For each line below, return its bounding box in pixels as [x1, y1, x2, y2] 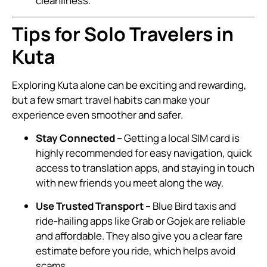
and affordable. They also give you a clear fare [36, 229, 243, 243]
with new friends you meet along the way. [36, 175, 223, 190]
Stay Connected [36, 131, 115, 145]
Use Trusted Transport [36, 199, 144, 213]
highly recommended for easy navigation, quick [36, 145, 252, 160]
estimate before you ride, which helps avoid [36, 244, 235, 258]
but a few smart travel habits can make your [12, 92, 210, 107]
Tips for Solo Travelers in [12, 20, 234, 47]
